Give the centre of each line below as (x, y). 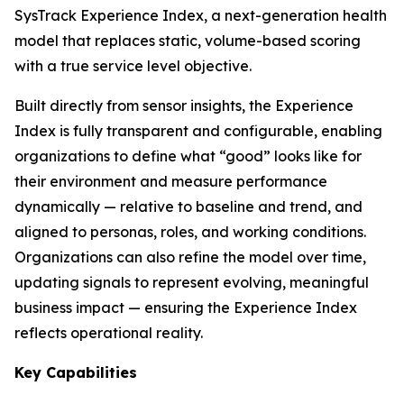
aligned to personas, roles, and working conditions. (190, 232)
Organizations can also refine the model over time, (190, 257)
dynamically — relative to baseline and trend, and (188, 207)
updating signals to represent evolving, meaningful (192, 282)
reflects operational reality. (109, 333)
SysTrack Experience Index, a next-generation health (201, 15)
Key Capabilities (76, 372)
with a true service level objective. (133, 66)
